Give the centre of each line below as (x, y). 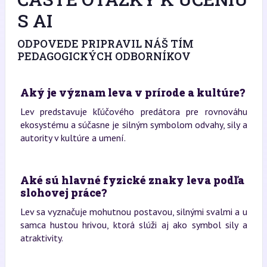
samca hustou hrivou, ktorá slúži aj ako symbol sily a (133, 225)
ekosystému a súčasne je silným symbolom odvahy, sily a (133, 125)
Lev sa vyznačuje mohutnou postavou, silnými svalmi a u (133, 212)
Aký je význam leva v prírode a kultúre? (132, 92)
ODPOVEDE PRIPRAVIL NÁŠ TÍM (105, 44)
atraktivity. (41, 238)
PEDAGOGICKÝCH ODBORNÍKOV (104, 56)
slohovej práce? (63, 193)
